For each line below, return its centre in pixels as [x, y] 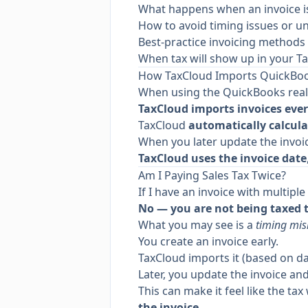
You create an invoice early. [208, 241]
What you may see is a [197, 225]
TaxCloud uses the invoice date [222, 158]
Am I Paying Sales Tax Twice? [212, 175]
